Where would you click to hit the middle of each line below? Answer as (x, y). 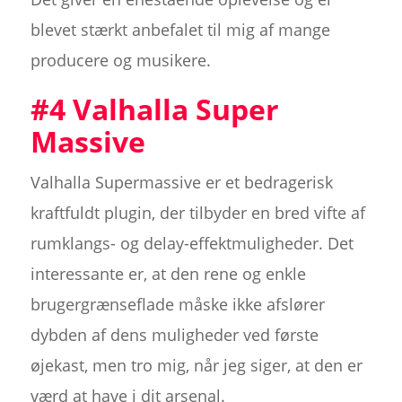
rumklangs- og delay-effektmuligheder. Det (192, 244)
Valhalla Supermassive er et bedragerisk (181, 183)
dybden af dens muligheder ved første (174, 335)
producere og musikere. (120, 61)
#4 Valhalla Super (154, 109)
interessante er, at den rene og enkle (168, 274)
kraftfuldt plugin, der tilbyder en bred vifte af (197, 213)
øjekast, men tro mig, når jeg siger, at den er (196, 366)
